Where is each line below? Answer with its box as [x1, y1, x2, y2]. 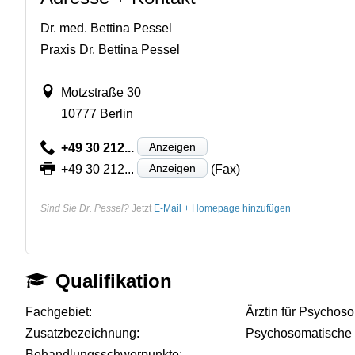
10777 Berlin [60, 106, 133, 120]
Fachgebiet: [25, 304, 92, 319]
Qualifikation [55, 269, 173, 292]
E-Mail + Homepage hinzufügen [154, 202, 291, 214]
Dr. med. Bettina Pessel [40, 21, 172, 35]
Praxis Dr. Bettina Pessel [40, 42, 180, 56]
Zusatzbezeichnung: [25, 326, 139, 340]
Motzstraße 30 [60, 85, 141, 99]
